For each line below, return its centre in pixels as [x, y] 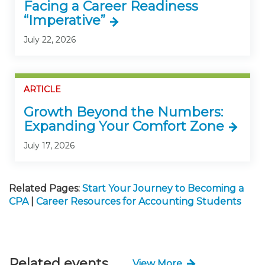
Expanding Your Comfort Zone [124, 126]
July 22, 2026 [50, 40]
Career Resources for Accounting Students [138, 201]
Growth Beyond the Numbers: [123, 112]
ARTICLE [42, 89]
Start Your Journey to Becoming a [163, 188]
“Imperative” [64, 20]
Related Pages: [44, 188]
